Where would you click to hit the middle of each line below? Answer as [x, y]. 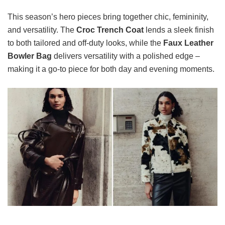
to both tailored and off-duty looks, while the [85, 43]
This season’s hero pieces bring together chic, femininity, [108, 17]
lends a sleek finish [179, 30]
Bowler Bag [30, 56]
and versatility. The [42, 30]
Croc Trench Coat [110, 30]
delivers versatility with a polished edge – [126, 56]
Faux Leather [188, 43]
